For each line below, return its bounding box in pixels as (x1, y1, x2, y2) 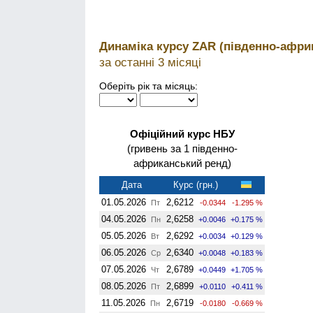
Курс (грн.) (173, 179, 218, 190)
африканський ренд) (133, 156, 231, 169)
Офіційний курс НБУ (129, 127, 235, 140)
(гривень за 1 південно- (126, 142, 238, 154)
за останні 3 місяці (99, 56, 201, 70)
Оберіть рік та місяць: (99, 80, 198, 92)
